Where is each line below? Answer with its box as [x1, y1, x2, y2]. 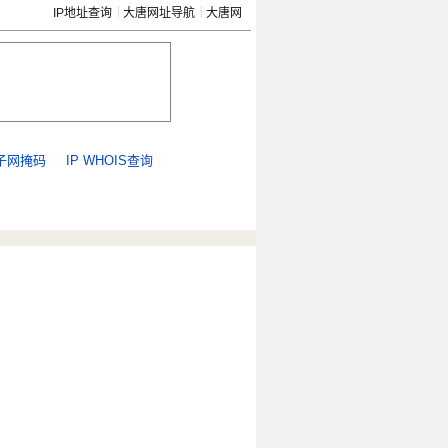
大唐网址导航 [123, 6, 195, 20]
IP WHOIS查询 [65, 153, 153, 168]
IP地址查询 [53, 6, 112, 20]
